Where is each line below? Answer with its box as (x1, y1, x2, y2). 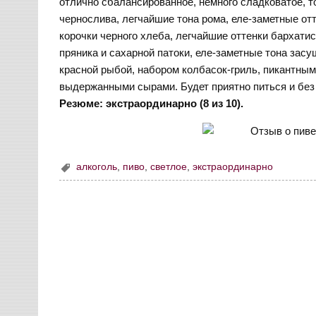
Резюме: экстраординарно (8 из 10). (59, 97, 244, 110)
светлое (150, 162, 188, 173)
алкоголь (76, 162, 118, 173)
